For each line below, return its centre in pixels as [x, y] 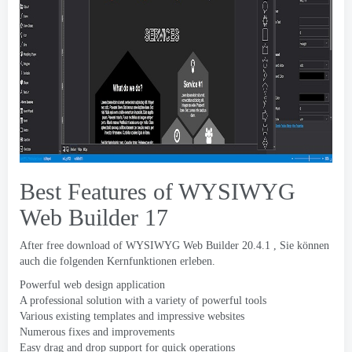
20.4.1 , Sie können [284, 246]
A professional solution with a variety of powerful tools [143, 301]
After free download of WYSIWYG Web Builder [129, 246]
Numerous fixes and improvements [97, 332]
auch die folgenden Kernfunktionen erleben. [117, 261]
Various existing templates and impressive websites [132, 316]
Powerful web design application [92, 285]
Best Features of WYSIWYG [158, 191]
